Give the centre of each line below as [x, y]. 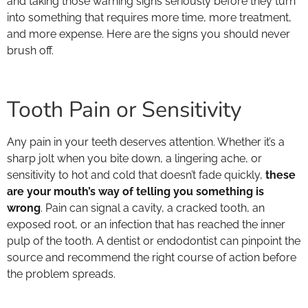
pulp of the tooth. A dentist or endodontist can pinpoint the [154, 241]
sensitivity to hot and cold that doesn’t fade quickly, [136, 175]
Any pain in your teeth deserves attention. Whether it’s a [146, 142]
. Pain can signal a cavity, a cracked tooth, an [153, 208]
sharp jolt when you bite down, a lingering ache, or [134, 158]
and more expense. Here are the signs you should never [148, 34]
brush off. [30, 51]
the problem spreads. [61, 274]
